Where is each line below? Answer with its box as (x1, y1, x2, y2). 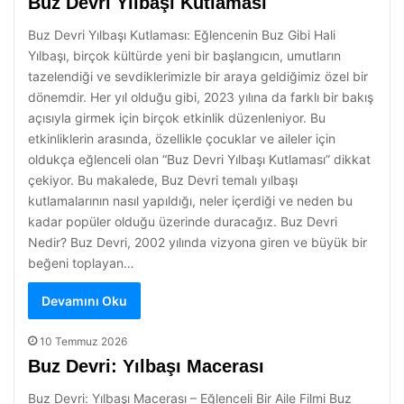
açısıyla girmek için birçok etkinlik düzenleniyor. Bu (28, 110, 326, 125)
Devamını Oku (41, 293, 127, 308)
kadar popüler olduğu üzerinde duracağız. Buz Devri (28, 214, 337, 229)
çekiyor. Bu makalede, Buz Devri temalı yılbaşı (28, 172, 298, 188)
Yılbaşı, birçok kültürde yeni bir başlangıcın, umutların (28, 48, 341, 63)
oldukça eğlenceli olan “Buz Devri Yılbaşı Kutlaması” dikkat (28, 151, 371, 167)
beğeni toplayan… (28, 255, 134, 271)
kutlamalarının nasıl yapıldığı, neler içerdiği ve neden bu (28, 193, 353, 208)
